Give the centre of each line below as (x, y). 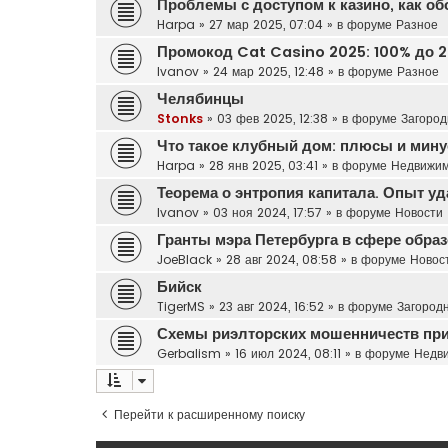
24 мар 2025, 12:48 (268, 71)
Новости (419, 212)
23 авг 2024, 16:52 (271, 306)
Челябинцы (200, 98)
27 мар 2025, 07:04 (266, 24)
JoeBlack (184, 259)
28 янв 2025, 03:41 (263, 165)
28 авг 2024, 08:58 (281, 259)
